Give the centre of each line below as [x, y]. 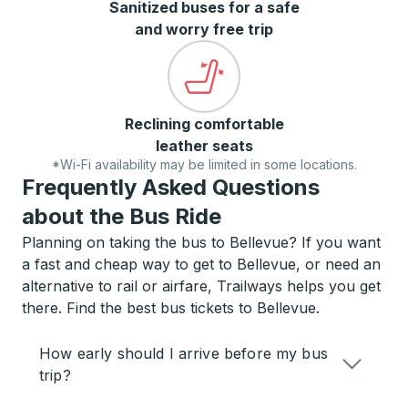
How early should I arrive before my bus [184, 353]
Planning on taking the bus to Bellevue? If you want [201, 242]
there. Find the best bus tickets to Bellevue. [171, 308]
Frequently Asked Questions [171, 187]
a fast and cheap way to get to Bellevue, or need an [201, 264]
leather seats [204, 146]
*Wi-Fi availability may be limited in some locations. [204, 164]
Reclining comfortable [204, 124]
